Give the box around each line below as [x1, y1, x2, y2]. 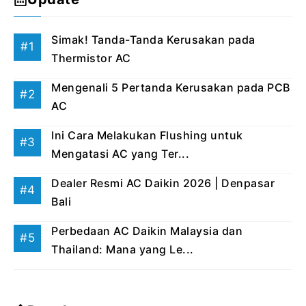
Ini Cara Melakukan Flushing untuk [51, 128, 243, 142]
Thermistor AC [51, 51, 131, 65]
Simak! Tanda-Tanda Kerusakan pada [51, 32, 256, 46]
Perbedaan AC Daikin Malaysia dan [51, 223, 242, 238]
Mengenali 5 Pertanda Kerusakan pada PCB [51, 80, 290, 94]
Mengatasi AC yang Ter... [51, 146, 189, 161]
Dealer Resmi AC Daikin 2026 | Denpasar [51, 176, 275, 190]
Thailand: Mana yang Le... [51, 242, 194, 256]
